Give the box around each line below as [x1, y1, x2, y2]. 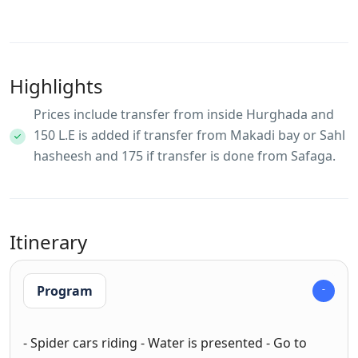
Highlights [10, 73, 103, 100]
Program [37, 282, 93, 300]
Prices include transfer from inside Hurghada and [34, 105, 334, 124]
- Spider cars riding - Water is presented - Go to [23, 334, 307, 352]
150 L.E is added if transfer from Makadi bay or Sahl [34, 126, 345, 145]
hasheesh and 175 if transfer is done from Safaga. [34, 147, 336, 165]
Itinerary [10, 229, 87, 256]
